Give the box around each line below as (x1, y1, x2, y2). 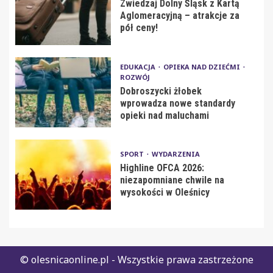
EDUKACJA (119, 62, 157, 71)
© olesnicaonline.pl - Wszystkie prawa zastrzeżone (19, 252, 253, 266)
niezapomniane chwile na (119, 174, 224, 186)
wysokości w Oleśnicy (119, 186, 210, 199)
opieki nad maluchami (119, 109, 209, 121)
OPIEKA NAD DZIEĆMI (163, 62, 242, 71)
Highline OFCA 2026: (119, 162, 204, 174)
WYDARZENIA (151, 149, 200, 159)
